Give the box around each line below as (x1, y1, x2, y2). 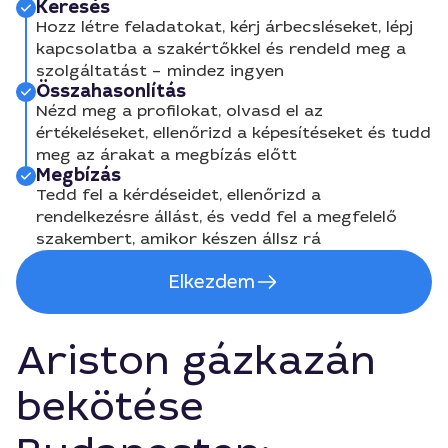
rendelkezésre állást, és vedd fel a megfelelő (36, 206, 397, 227)
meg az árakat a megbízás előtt (36, 144, 297, 165)
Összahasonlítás (36, 79, 186, 103)
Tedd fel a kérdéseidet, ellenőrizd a (36, 184, 321, 205)
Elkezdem (169, 270, 255, 294)
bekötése (16, 381, 204, 433)
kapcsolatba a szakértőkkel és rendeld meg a (36, 38, 406, 59)
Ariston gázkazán (16, 335, 376, 387)
